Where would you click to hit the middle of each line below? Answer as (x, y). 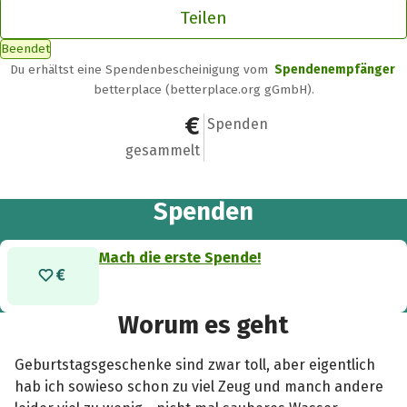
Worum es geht (203, 326)
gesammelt (162, 151)
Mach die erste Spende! (180, 257)
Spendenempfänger (334, 69)
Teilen (203, 17)
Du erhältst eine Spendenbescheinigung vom (141, 69)
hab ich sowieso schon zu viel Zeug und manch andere (199, 386)
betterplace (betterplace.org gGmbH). (203, 89)
